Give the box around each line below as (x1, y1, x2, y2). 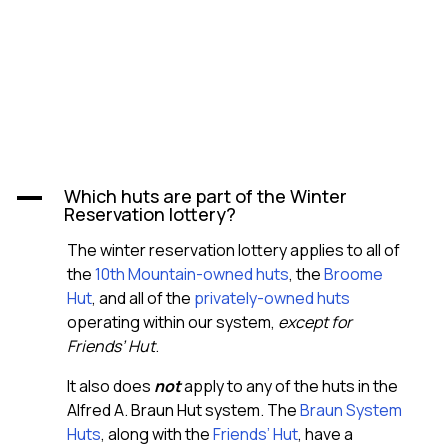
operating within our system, (67, 311, 278, 334)
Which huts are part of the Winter (64, 184, 347, 209)
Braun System (300, 399, 402, 422)
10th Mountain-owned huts (95, 263, 289, 286)
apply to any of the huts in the (184, 375, 398, 398)
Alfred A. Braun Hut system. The (67, 399, 300, 422)
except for (278, 311, 352, 334)
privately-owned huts (194, 287, 350, 310)
